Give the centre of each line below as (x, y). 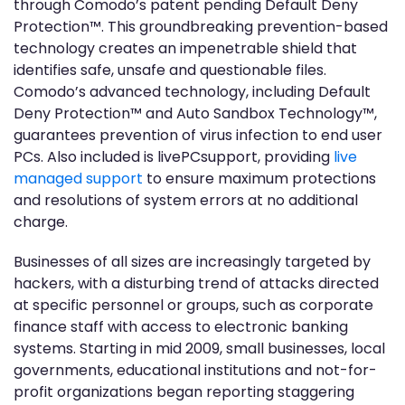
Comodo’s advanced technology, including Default (192, 92)
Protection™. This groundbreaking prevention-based (201, 27)
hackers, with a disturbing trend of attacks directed (196, 283)
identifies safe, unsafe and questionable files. (170, 70)
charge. (41, 222)
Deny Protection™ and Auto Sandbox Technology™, (195, 113)
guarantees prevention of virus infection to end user (198, 135)
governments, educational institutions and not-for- (195, 370)
